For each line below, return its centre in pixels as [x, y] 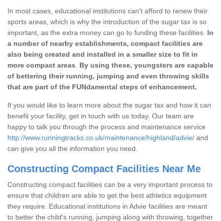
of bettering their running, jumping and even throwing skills [108, 76]
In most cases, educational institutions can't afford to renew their [108, 11]
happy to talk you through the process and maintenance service [107, 127]
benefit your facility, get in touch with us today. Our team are [101, 116]
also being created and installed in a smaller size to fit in [103, 54]
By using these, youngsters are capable [147, 65]
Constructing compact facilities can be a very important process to [110, 184]
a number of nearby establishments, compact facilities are [105, 43]
